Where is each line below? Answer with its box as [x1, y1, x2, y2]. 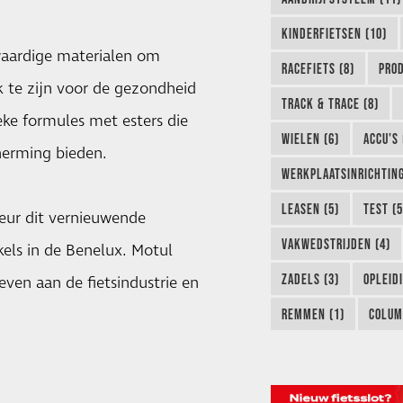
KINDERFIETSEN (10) [281, 25, 387, 42]
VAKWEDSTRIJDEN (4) [281, 236, 390, 253]
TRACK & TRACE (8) [281, 95, 379, 112]
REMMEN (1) [281, 306, 345, 323]
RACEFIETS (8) [281, 60, 354, 77]
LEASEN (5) [281, 201, 339, 218]
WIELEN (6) [281, 130, 339, 148]
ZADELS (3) [281, 271, 339, 288]
